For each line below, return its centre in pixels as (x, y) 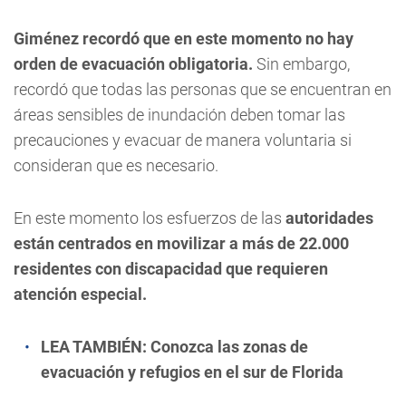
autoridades (328, 218)
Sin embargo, (301, 64)
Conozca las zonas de (229, 347)
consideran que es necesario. (116, 165)
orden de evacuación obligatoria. (133, 64)
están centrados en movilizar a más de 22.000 (181, 243)
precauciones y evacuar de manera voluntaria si (183, 140)
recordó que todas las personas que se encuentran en (203, 89)
